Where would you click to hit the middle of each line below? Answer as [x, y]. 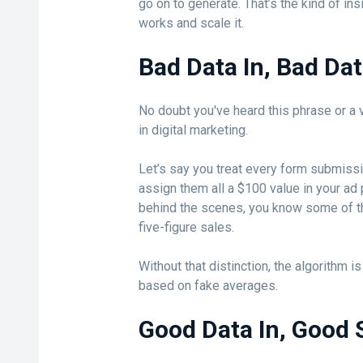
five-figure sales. [186, 227]
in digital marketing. [193, 130]
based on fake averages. [208, 286]
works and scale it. [191, 23]
